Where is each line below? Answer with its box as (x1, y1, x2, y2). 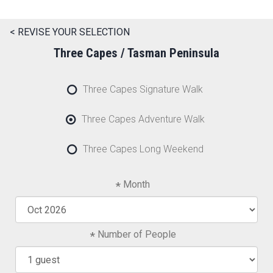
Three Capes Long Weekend (82, 143, 204, 155)
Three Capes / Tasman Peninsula (54, 46, 219, 61)
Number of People (97, 229, 176, 241)
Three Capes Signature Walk (83, 83, 204, 96)
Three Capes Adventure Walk (81, 113, 205, 126)
